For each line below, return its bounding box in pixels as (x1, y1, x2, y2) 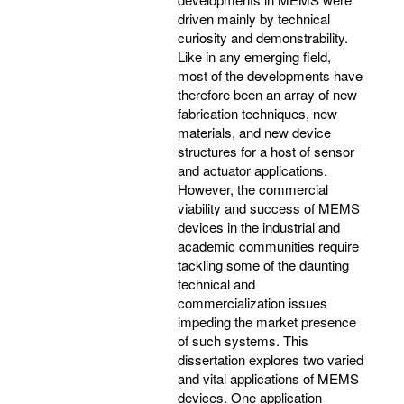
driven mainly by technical (178, 8, 330, 28)
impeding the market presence (178, 311, 356, 331)
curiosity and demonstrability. (178, 27, 348, 47)
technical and (178, 273, 255, 293)
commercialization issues (178, 292, 327, 312)
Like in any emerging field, (178, 46, 331, 66)
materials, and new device (178, 122, 331, 142)
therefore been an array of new (178, 84, 357, 104)
